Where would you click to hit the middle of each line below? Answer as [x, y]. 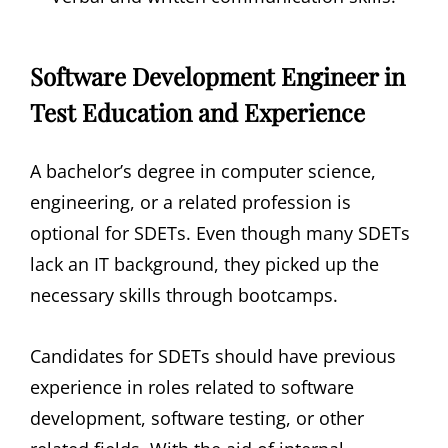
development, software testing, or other [197, 418]
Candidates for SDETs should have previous [213, 356]
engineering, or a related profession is [190, 202]
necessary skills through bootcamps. [184, 295]
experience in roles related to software [192, 387]
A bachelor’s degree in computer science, [203, 171]
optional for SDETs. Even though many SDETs [220, 233]
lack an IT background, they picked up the [204, 264]
